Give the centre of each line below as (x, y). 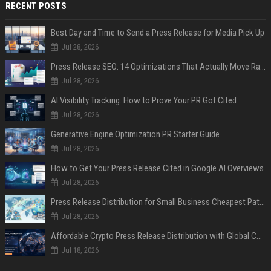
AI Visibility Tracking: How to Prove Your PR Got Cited (143, 100)
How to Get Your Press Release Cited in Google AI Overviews (157, 168)
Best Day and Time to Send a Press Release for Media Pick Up (157, 33)
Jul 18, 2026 (80, 250)
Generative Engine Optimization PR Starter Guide (135, 134)
